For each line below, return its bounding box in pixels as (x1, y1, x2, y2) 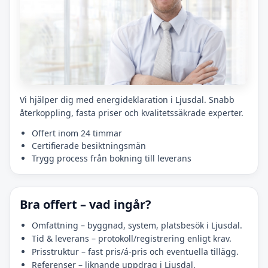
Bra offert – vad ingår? (20, 196, 151, 213)
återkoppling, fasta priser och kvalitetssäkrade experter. (20, 107, 243, 119)
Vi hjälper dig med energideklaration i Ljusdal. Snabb (20, 94, 234, 106)
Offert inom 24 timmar (32, 127, 122, 139)
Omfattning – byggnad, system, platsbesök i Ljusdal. (32, 220, 242, 232)
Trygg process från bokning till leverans (32, 153, 191, 165)
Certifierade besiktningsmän (32, 140, 146, 152)
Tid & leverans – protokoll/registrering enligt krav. (32, 233, 232, 245)
